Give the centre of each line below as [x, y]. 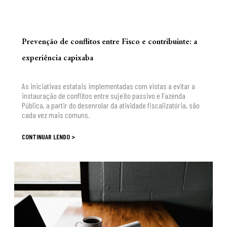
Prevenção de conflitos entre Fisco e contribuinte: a [109, 41]
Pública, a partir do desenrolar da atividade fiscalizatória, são [110, 105]
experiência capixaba [57, 57]
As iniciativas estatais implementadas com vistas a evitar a [108, 86]
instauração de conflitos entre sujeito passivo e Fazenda [103, 95]
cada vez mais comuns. [55, 115]
